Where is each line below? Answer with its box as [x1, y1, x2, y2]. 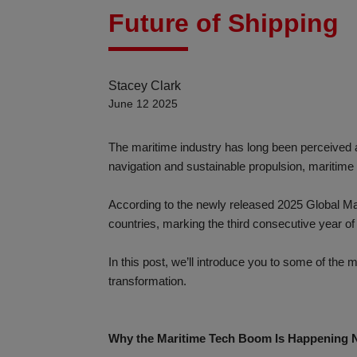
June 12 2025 [108, 97, 178, 110]
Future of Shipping [108, 9, 339, 37]
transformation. [108, 275, 186, 288]
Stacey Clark [108, 79, 181, 92]
